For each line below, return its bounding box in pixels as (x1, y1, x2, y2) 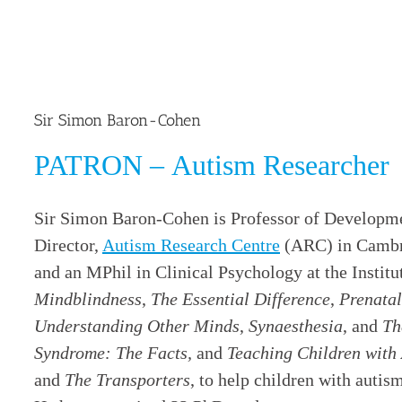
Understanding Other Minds (34, 316, 240, 336)
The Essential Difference (151, 289, 330, 310)
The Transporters (65, 370, 190, 390)
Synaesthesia (249, 316, 343, 336)
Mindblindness (34, 289, 142, 310)
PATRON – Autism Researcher (34, 149, 389, 182)
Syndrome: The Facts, (34, 343, 192, 363)
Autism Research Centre (102, 235, 280, 256)
